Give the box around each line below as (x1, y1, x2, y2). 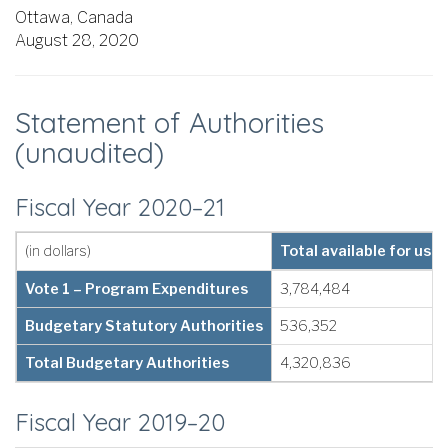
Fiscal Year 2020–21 (15, 191, 225, 222)
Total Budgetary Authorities (25, 354, 229, 373)
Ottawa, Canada (15, 7, 133, 27)
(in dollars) (25, 242, 91, 261)
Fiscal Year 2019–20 (15, 407, 225, 438)
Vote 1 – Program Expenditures (25, 280, 248, 299)
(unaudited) (15, 134, 164, 170)
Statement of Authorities (15, 104, 324, 140)
